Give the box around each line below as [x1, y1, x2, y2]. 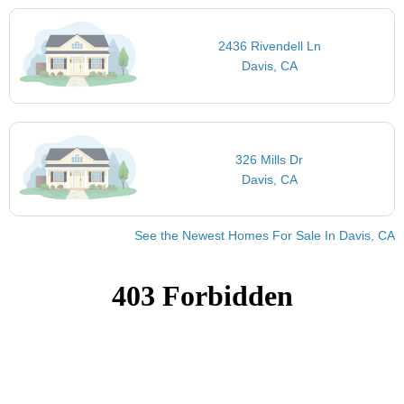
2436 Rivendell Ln [217, 39, 321, 54]
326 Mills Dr [235, 151, 304, 167]
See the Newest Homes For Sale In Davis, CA [134, 228, 395, 243]
